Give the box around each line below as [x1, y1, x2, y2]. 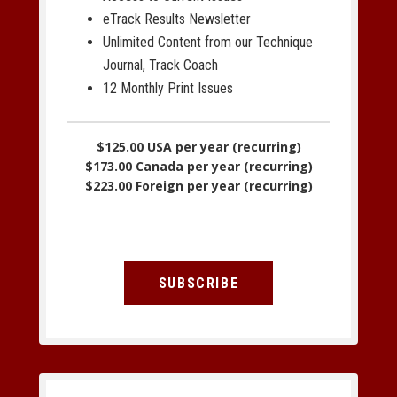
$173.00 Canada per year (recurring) [84, 157, 313, 175]
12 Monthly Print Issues [103, 79, 233, 97]
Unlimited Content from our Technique [103, 33, 313, 51]
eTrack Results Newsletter [103, 10, 251, 27]
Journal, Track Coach [103, 56, 218, 74]
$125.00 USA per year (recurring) [96, 137, 301, 155]
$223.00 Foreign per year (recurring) [84, 176, 313, 194]
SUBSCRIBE [158, 275, 239, 292]
